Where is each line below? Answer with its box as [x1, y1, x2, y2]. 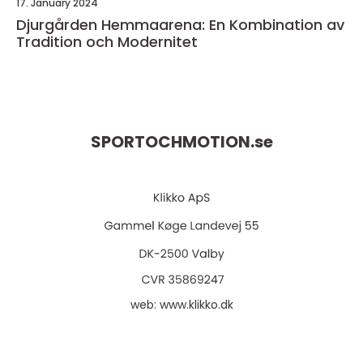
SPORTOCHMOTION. [90, 130, 254, 154]
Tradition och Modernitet [16, 32, 198, 53]
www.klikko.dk [159, 297, 233, 314]
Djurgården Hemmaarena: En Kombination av [16, 15, 344, 36]
